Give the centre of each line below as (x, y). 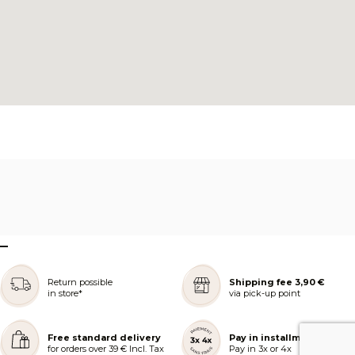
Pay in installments (276, 338)
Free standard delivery (104, 338)
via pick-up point (265, 293)
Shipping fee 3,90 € (277, 282)
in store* (65, 293)
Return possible (80, 282)
